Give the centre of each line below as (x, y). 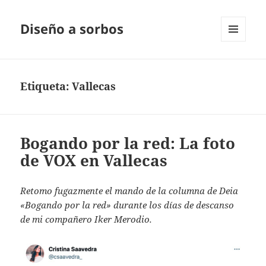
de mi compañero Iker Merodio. (86, 219)
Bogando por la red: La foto (128, 143)
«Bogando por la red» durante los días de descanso (127, 205)
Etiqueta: (46, 86)
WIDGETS (238, 66)
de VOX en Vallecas (94, 161)
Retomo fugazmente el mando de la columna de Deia (129, 191)
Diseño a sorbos (72, 29)
